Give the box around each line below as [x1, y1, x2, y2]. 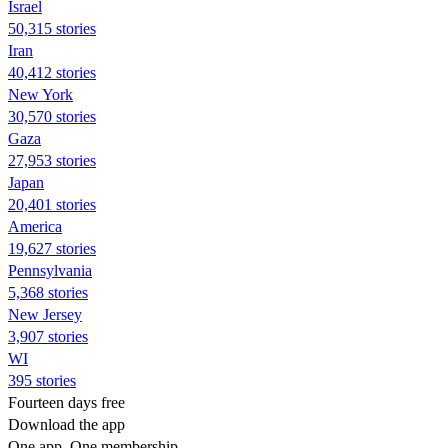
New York [8, 85, 73, 103]
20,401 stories [8, 195, 96, 213]
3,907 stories [8, 327, 88, 345]
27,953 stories [8, 151, 96, 169]
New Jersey [8, 305, 82, 323]
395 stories [8, 371, 76, 389]
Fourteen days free [8, 393, 125, 411]
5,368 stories [8, 283, 88, 301]
